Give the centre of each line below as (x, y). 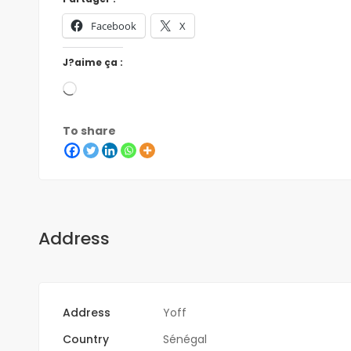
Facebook (113, 25)
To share (89, 130)
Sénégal (185, 339)
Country (85, 339)
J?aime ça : (92, 62)
